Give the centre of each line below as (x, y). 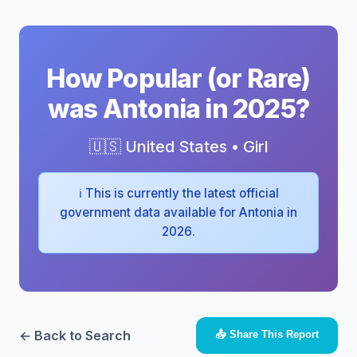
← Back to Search (75, 335)
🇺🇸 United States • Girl (178, 147)
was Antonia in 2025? (178, 109)
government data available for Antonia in (178, 212)
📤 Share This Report (267, 334)
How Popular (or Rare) (178, 78)
